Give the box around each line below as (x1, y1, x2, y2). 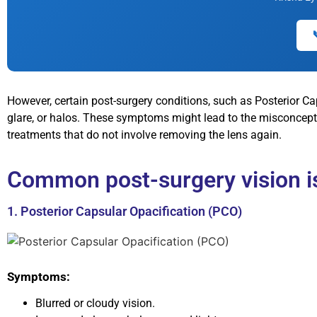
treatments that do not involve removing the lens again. (7, 128, 282, 142)
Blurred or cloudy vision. (35, 296, 155, 311)
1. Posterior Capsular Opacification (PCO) (7, 203, 242, 219)
